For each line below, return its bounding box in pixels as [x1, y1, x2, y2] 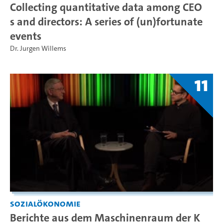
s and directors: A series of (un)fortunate [10, 13, 203, 29]
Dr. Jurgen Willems [10, 43, 66, 53]
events [10, 28, 41, 43]
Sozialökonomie [10, 197, 81, 210]
